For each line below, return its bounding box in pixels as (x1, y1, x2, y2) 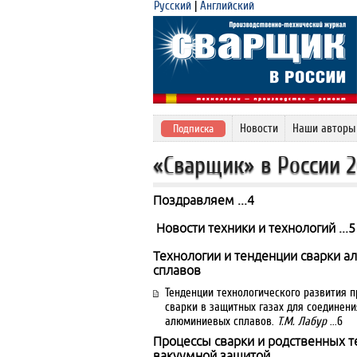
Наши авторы (292, 122, 355, 135)
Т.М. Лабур (277, 315, 327, 328)
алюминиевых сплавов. (165, 315, 277, 328)
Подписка (173, 123, 214, 135)
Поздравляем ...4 (153, 193, 254, 207)
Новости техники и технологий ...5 (153, 221, 355, 235)
